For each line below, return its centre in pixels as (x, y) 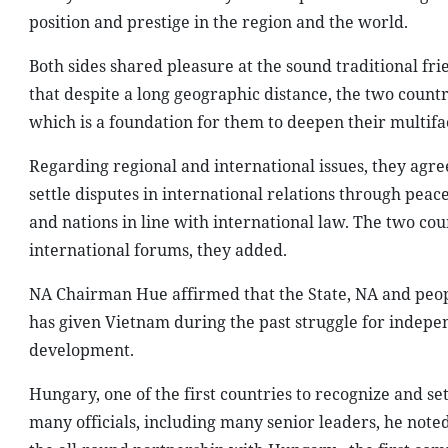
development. (81, 350)
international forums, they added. (157, 250)
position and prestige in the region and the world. (218, 22)
